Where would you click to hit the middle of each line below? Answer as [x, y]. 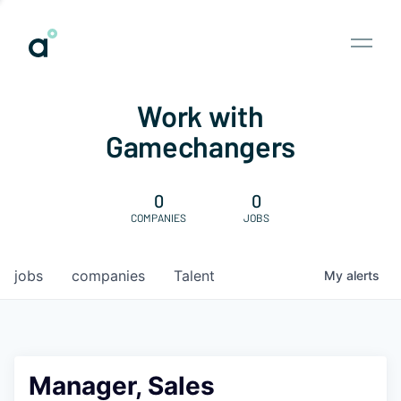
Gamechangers [200, 146]
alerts [363, 275]
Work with [200, 115]
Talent [194, 276]
